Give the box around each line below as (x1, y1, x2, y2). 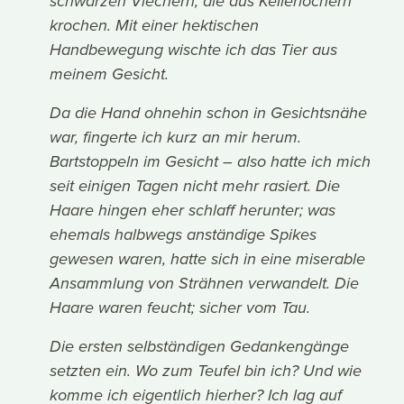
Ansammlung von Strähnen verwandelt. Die (50, 274, 360, 295)
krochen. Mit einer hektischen (50, 16, 260, 37)
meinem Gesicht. (50, 65, 170, 86)
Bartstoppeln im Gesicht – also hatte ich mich (50, 152, 372, 173)
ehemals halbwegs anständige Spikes (50, 225, 317, 246)
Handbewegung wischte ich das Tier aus (50, 41, 338, 61)
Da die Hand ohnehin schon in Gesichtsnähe (50, 104, 368, 124)
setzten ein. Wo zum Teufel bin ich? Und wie (50, 362, 363, 382)
